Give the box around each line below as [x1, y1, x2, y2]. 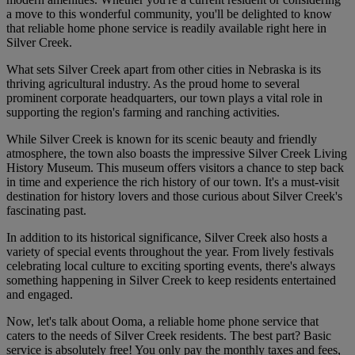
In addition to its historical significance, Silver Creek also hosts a [6, 231, 327, 245]
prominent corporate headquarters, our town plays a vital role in [6, 91, 323, 105]
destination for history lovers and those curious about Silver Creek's [6, 189, 342, 204]
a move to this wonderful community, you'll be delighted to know [6, 7, 332, 21]
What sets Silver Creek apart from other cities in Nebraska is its [6, 63, 321, 77]
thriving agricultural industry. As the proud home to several [6, 77, 300, 91]
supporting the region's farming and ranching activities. [6, 105, 280, 120]
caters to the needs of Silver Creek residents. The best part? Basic [6, 329, 331, 343]
